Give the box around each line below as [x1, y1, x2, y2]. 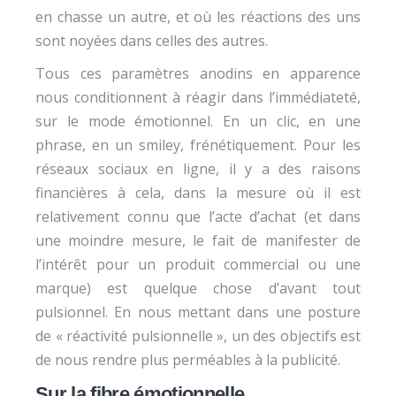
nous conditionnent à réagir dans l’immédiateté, [35, 88, 361, 107]
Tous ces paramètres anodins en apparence [35, 64, 361, 83]
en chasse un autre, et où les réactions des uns [35, 7, 361, 27]
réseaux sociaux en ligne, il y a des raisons [35, 159, 361, 179]
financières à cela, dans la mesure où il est [35, 183, 361, 202]
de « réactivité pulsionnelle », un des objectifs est [35, 326, 361, 346]
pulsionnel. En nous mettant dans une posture [35, 302, 361, 322]
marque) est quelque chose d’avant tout [35, 278, 361, 298]
